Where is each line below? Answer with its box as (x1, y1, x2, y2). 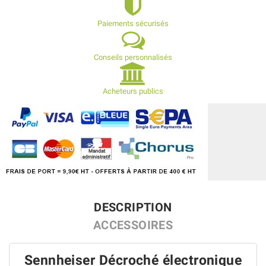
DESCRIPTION (94, 200, 172, 214)
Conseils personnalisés (94, 53, 172, 62)
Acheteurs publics (103, 87, 163, 96)
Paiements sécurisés (97, 19, 169, 28)
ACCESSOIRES (93, 218, 173, 232)
